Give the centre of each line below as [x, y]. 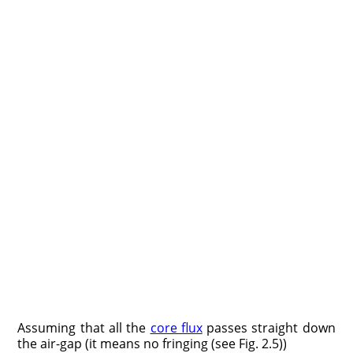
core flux [176, 328]
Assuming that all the [84, 328]
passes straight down [269, 328]
